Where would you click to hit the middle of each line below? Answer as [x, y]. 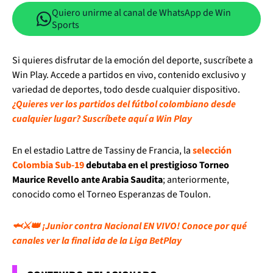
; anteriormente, [196, 180]
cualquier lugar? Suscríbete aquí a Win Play [102, 119]
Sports [66, 25]
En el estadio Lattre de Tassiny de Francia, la [102, 151]
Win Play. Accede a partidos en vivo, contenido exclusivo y [129, 75]
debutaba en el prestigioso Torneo [158, 165]
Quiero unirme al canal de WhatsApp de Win [141, 13]
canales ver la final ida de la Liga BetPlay [97, 241]
